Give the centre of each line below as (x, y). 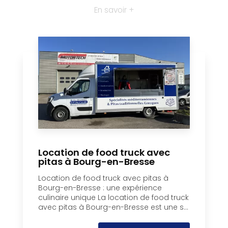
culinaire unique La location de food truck (113, 197)
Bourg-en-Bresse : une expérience (100, 188)
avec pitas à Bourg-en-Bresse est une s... (113, 207)
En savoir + (114, 10)
